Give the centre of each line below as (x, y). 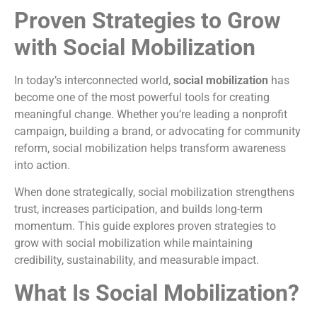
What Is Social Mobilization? (157, 293)
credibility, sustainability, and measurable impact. (137, 260)
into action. (42, 165)
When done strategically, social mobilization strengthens (154, 192)
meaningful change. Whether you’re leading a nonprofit (151, 114)
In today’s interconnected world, (94, 80)
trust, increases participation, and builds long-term (138, 209)
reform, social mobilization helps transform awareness (150, 148)
